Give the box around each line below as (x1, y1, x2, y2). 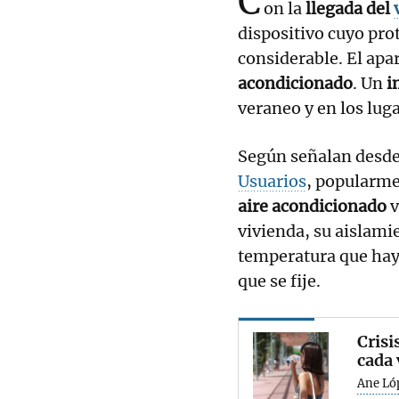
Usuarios (238, 170, 306, 191)
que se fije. (238, 270, 324, 291)
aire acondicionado (238, 195, 387, 216)
